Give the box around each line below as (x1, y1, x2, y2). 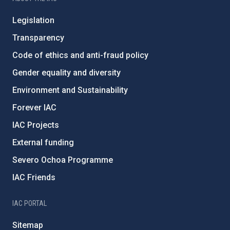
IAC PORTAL (12, 199, 47, 207)
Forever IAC (12, 102, 56, 112)
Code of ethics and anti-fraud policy (12, 50, 148, 60)
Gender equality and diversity (12, 67, 121, 78)
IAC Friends (12, 172, 55, 182)
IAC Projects (12, 120, 59, 130)
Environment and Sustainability (12, 85, 128, 95)
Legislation (12, 15, 54, 25)
